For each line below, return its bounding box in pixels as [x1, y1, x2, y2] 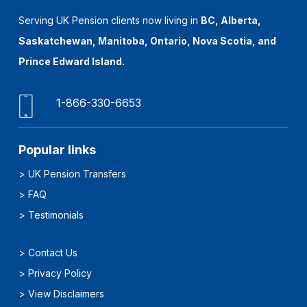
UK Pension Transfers [28, 168, 127, 180]
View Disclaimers [28, 288, 105, 300]
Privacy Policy [28, 267, 93, 280]
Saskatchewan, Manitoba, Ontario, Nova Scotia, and [19, 35, 277, 47]
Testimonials [28, 209, 84, 221]
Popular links [19, 143, 97, 158]
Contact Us [28, 247, 78, 259]
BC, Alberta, [201, 14, 262, 27]
